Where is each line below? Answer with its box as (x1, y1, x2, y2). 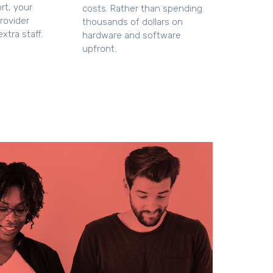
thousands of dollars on (82, 16, 183, 27)
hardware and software (82, 29, 181, 41)
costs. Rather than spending (82, 2, 202, 14)
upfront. (82, 43, 116, 54)
